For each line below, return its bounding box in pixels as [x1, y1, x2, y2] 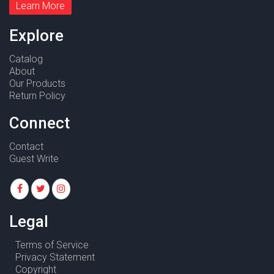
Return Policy [9, 90, 65, 102]
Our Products [9, 78, 65, 90]
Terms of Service [15, 239, 89, 251]
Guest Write [9, 153, 59, 165]
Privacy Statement [15, 251, 95, 264]
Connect [9, 114, 70, 133]
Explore [9, 26, 64, 45]
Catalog [9, 53, 43, 65]
